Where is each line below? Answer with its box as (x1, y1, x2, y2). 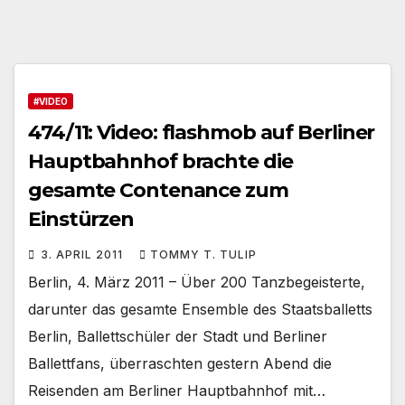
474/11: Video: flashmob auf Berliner (28, 120, 375, 146)
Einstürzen (28, 207, 134, 232)
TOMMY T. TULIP (150, 248, 257, 262)
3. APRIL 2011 (41, 248, 127, 262)
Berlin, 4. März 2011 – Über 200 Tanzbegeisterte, (28, 273, 365, 292)
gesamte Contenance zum (28, 178, 288, 203)
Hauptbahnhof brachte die (28, 149, 293, 174)
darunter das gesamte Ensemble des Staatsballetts (28, 300, 372, 319)
